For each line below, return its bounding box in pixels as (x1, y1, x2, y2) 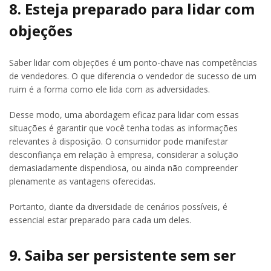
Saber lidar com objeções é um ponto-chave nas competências (9, 56, 257, 68)
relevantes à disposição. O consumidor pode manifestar (9, 135, 228, 147)
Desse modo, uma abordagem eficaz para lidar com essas (9, 108, 239, 120)
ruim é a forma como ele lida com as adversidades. (9, 83, 210, 95)
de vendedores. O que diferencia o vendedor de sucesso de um (9, 70, 256, 82)
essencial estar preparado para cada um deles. (9, 214, 191, 226)
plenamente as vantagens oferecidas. (9, 175, 155, 187)
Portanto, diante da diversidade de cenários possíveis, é (9, 200, 227, 212)
